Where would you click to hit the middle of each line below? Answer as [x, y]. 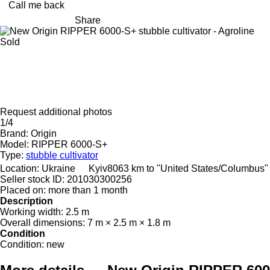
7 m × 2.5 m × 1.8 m [129, 222]
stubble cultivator [62, 155]
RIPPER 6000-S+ [69, 144]
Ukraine [58, 168]
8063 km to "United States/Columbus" [188, 168]
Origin [44, 133]
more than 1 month [88, 190]
